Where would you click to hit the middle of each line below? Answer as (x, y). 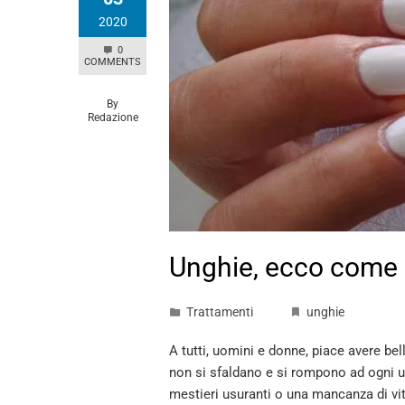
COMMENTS (113, 62)
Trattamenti (220, 311)
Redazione (113, 118)
